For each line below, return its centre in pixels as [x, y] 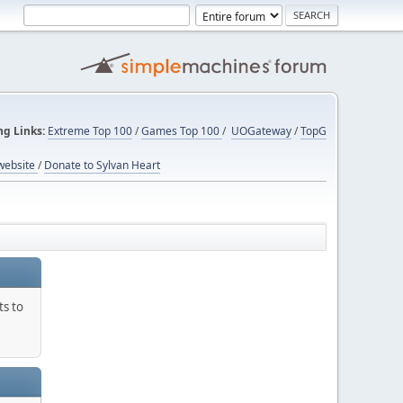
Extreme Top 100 [90, 131]
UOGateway [261, 131]
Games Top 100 [182, 131]
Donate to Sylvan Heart [102, 165]
